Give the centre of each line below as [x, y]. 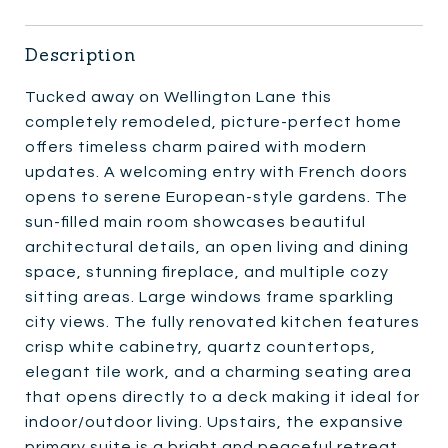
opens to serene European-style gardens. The [216, 196]
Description [80, 54]
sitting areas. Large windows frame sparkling [209, 296]
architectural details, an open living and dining [217, 246]
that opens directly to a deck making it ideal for [222, 396]
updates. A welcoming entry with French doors [216, 171]
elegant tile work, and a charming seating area [218, 371]
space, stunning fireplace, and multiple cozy [207, 271]
